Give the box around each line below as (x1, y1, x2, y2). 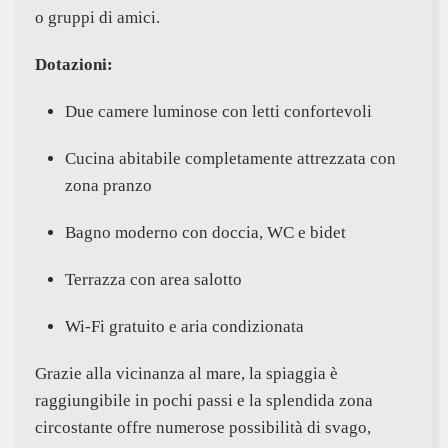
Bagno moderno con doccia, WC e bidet (65, 223, 346, 243)
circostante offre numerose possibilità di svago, (35, 418, 371, 438)
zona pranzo (65, 176, 152, 196)
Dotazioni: (35, 55, 113, 75)
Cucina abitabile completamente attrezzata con (65, 149, 396, 169)
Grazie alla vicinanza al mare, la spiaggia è (35, 364, 338, 384)
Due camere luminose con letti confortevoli (65, 102, 372, 122)
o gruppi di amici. (35, 8, 160, 28)
